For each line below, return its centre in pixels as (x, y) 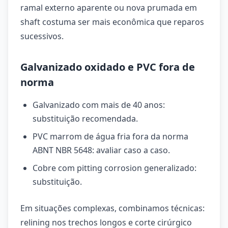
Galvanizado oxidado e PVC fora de (108, 67)
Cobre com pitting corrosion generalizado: (115, 168)
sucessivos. (42, 36)
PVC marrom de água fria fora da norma (110, 136)
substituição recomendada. (85, 119)
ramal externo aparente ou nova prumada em (109, 8)
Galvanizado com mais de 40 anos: (99, 105)
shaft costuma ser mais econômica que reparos (112, 22)
